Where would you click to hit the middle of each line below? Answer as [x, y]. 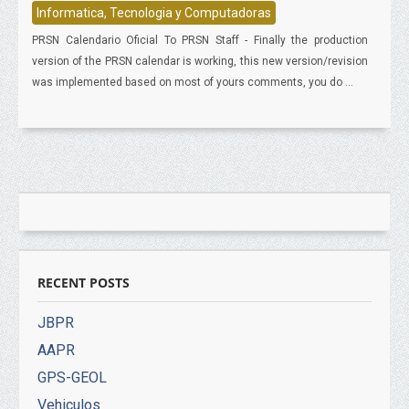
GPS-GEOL [72, 378]
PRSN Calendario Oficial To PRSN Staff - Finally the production [200, 40]
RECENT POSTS [84, 283]
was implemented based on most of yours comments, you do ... [193, 82]
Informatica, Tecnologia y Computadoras [154, 13]
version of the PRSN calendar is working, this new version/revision [200, 61]
